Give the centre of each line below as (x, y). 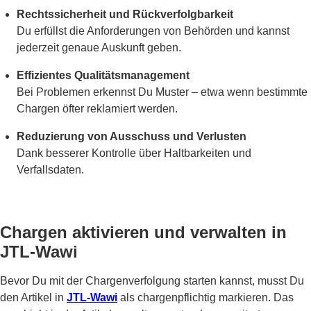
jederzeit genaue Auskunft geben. (99, 48)
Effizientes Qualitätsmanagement (103, 75)
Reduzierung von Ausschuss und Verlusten (132, 136)
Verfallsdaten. (50, 170)
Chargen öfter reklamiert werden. (97, 109)
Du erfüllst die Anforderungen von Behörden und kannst (153, 31)
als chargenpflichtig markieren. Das (205, 297)
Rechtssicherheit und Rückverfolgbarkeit (125, 14)
